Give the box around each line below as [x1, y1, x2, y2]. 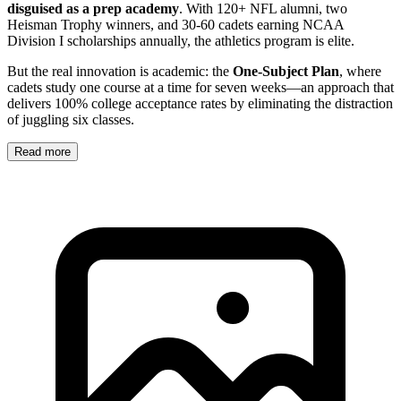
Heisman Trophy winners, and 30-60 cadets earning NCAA [7, 16, 344, 32]
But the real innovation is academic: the [7, 63, 233, 79]
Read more [14, 144, 71, 158]
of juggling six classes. [7, 111, 134, 127]
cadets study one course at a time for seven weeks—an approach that [7, 79, 394, 95]
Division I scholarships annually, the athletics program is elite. [7, 32, 354, 48]
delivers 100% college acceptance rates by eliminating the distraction [7, 95, 393, 111]
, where [339, 63, 381, 79]
